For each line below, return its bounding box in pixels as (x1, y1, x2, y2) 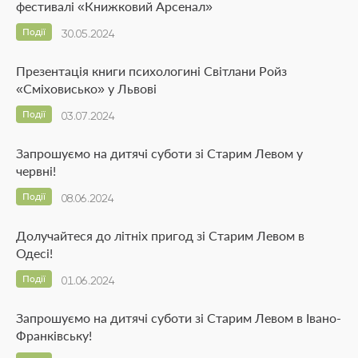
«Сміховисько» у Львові (16, 80, 157, 96)
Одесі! (16, 245, 53, 261)
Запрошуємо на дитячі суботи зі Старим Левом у (16, 145, 303, 161)
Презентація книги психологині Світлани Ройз (16, 62, 287, 78)
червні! (16, 162, 56, 178)
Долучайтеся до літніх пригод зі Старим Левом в (16, 227, 304, 243)
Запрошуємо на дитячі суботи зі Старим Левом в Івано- (16, 309, 341, 325)
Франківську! (16, 327, 92, 343)
